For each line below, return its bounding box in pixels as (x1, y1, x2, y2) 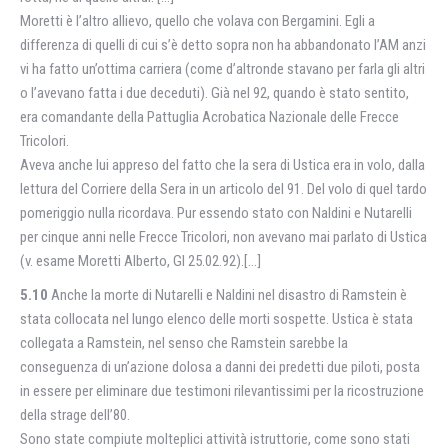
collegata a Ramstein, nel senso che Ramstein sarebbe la (20, 334, 348, 352)
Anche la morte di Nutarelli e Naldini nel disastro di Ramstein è (51, 286, 407, 304)
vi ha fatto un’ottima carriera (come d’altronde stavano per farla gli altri (20, 60, 425, 78)
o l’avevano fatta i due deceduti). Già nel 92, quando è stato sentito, (20, 84, 409, 102)
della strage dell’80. (20, 406, 130, 424)
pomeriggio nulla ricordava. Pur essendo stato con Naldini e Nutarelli (20, 204, 412, 222)
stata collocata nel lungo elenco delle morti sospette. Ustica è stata (20, 310, 413, 328)
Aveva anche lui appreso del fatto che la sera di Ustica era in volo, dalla (20, 156, 425, 174)
